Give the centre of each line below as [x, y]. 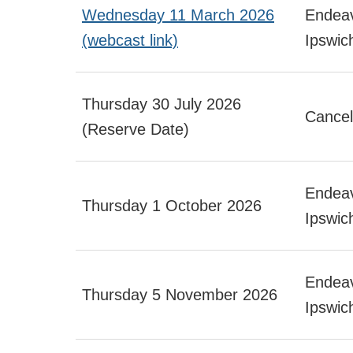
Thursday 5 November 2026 [182, 294]
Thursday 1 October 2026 [172, 205]
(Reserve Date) [138, 129]
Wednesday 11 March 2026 [178, 15]
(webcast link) [130, 40]
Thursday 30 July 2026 [162, 104]
